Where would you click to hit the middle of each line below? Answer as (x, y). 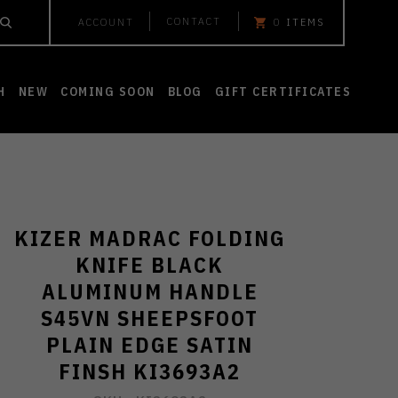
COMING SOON (108, 92)
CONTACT (194, 21)
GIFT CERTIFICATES (283, 92)
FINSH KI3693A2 (150, 371)
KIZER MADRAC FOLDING (150, 238)
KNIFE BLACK (150, 265)
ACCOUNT (106, 22)
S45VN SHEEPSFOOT (150, 318)
